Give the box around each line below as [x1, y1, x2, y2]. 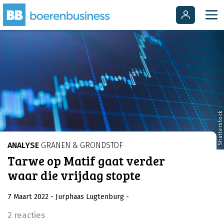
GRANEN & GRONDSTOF [39, 140, 123, 150]
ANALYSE [7, 140, 39, 150]
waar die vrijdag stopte [7, 166, 140, 184]
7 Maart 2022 [7, 192, 50, 201]
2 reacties [7, 209, 45, 220]
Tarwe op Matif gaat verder [7, 152, 165, 169]
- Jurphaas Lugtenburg [50, 192, 124, 201]
